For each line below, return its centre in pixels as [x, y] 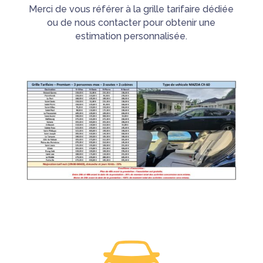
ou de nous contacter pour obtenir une [131, 23]
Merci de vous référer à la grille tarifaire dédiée [131, 9]
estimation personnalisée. [131, 36]
